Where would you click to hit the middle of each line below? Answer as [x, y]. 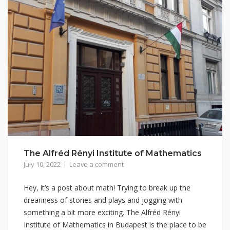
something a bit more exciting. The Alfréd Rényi [102, 212]
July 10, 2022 [42, 164]
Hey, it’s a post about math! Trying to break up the [107, 187]
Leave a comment [97, 164]
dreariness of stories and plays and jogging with [103, 200]
